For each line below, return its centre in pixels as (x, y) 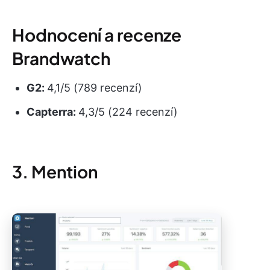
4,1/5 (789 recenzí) (95, 87)
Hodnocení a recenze (97, 34)
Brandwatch (61, 58)
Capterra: (52, 111)
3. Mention (55, 171)
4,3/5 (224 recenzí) (128, 111)
